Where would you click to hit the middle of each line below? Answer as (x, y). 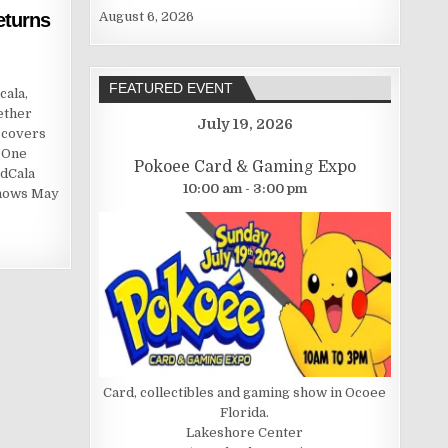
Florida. (245, 412)
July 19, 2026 (244, 124)
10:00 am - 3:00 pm (244, 189)
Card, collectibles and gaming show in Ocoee (245, 392)
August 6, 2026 (146, 16)
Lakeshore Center (245, 432)
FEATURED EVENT (170, 88)
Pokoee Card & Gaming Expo (244, 167)
